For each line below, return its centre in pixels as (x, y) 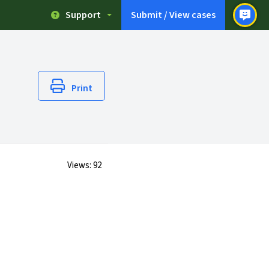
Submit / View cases (173, 15)
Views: (80, 165)
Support (83, 15)
